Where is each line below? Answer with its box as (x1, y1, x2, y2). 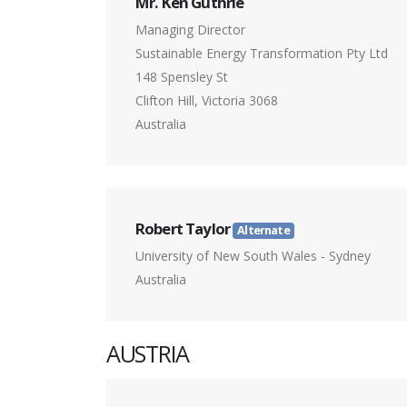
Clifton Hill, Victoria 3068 (135, 92, 278, 110)
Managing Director (135, 21, 245, 39)
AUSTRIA (106, 338, 190, 370)
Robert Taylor (135, 218, 233, 240)
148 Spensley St (135, 68, 228, 86)
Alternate (237, 223, 290, 239)
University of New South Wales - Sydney (135, 247, 371, 265)
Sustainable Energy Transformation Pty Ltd (135, 45, 388, 63)
